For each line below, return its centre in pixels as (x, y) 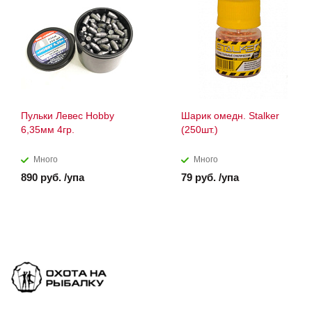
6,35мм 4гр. (48, 130)
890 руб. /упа (53, 178)
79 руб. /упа (210, 178)
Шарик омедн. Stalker (230, 116)
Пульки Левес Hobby (68, 116)
